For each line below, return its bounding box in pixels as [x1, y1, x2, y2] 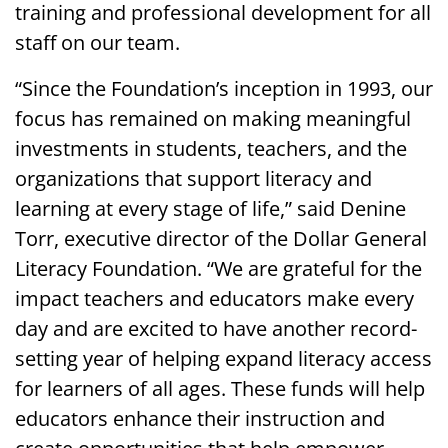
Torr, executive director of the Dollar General [15, 224, 427, 252]
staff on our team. [15, 28, 185, 56]
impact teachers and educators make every [15, 284, 414, 312]
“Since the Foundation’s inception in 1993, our [15, 74, 433, 102]
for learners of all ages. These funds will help [15, 374, 425, 402]
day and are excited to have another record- [15, 314, 417, 342]
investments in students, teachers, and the [15, 134, 407, 162]
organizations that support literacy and [15, 164, 372, 192]
